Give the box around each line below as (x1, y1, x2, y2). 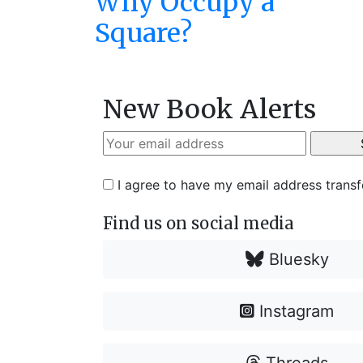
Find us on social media (103, 213, 294, 233)
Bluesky (263, 250, 329, 269)
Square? (95, 17, 192, 49)
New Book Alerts (103, 93, 316, 126)
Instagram (254, 301, 335, 321)
